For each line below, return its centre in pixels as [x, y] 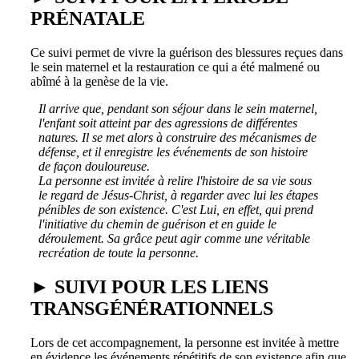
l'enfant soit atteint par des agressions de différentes [168, 123]
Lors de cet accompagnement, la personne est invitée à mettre [185, 342]
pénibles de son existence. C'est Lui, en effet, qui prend [176, 209]
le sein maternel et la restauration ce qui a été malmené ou [175, 67]
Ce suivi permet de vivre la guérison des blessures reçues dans [187, 52]
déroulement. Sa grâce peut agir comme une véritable [174, 238]
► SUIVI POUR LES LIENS [149, 286]
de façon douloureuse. [94, 166]
